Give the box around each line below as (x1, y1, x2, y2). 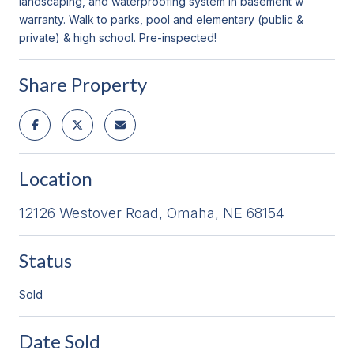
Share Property (19, 72, 147, 96)
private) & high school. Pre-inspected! (19, 30, 217, 44)
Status (19, 248, 72, 272)
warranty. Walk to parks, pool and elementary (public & (19, 12, 303, 26)
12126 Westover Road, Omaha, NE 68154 (19, 204, 284, 221)
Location (19, 166, 92, 190)
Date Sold (19, 329, 100, 352)
